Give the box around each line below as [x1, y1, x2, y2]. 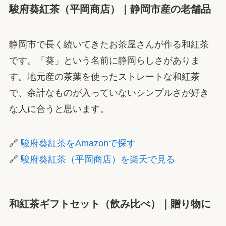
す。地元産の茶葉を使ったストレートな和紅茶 [9, 71, 200, 82]
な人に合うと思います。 [9, 103, 109, 114]
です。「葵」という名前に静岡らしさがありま [9, 55, 200, 66]
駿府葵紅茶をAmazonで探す [20, 138, 136, 148]
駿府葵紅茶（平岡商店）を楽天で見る [20, 154, 175, 164]
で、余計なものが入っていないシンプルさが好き [9, 87, 209, 98]
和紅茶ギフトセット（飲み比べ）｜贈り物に [9, 198, 211, 209]
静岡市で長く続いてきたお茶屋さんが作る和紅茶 [9, 39, 209, 49]
